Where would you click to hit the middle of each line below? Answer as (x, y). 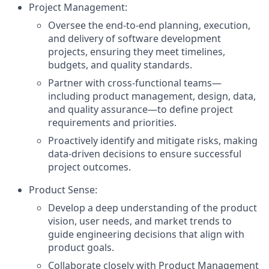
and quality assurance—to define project (141, 109)
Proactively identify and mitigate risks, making (153, 141)
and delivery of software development (134, 38)
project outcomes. (89, 167)
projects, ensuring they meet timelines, (137, 52)
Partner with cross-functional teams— (135, 83)
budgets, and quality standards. (120, 65)
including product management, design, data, (152, 96)
